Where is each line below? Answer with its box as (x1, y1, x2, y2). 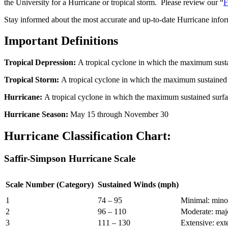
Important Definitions (4, 34, 118, 48)
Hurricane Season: (4, 110, 70, 119)
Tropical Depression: (4, 58, 78, 67)
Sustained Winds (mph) (98, 180, 179, 189)
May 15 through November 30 (70, 110, 168, 119)
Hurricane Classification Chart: (4, 129, 171, 143)
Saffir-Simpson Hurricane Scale (4, 153, 135, 164)
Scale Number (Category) (6, 180, 96, 189)
